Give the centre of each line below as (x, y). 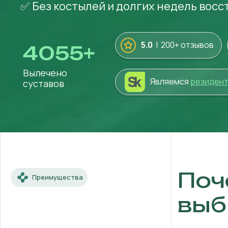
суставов (44, 83)
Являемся (170, 81)
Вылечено (45, 73)
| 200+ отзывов (184, 45)
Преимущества (58, 177)
